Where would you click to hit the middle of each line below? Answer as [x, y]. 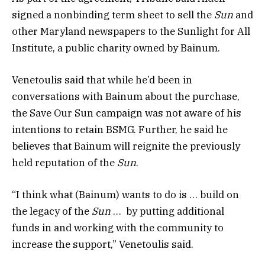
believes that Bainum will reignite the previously [126, 146]
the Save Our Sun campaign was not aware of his [127, 113]
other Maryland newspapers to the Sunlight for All [131, 31]
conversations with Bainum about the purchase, [126, 96]
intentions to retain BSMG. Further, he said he [120, 129]
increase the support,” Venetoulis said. [103, 245]
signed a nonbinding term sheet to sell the [113, 14]
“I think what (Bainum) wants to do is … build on [125, 195]
